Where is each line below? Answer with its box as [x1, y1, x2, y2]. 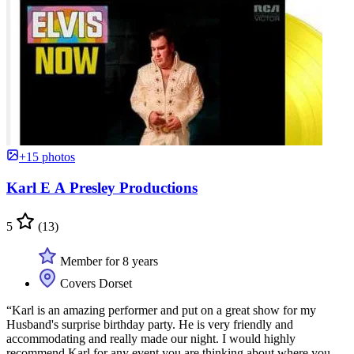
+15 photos [19, 150, 75, 164]
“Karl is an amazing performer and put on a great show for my [6, 303, 316, 317]
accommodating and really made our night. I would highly [6, 331, 296, 345]
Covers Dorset [57, 276, 132, 290]
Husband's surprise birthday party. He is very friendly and [6, 317, 293, 331]
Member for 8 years [57, 254, 158, 268]
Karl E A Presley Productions [6, 179, 198, 196]
